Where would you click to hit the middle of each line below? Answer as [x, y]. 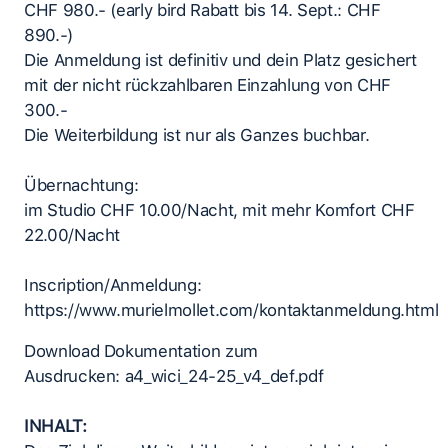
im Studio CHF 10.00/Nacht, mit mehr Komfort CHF [219, 210]
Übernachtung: [81, 185]
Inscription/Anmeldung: [113, 285]
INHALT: [55, 426]
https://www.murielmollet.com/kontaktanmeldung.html [231, 310]
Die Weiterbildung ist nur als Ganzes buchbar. [197, 135]
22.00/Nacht [72, 235]
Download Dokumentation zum [141, 351]
